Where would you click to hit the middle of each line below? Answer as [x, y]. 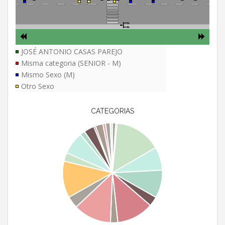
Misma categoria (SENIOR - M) [71, 63]
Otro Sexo [38, 86]
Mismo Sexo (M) [48, 75]
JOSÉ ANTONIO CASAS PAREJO [72, 52]
